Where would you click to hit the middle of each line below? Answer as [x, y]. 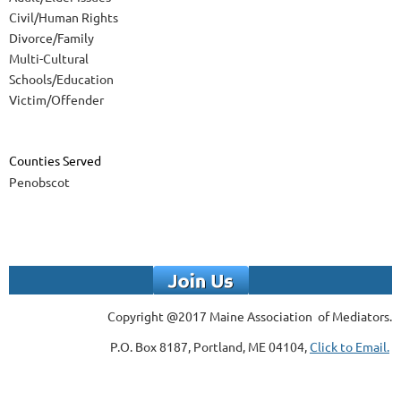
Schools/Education [61, 79]
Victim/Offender [56, 100]
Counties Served [55, 161]
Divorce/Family [51, 38]
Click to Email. [350, 347]
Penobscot [39, 182]
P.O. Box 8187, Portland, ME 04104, [210, 347]
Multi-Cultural [49, 59]
